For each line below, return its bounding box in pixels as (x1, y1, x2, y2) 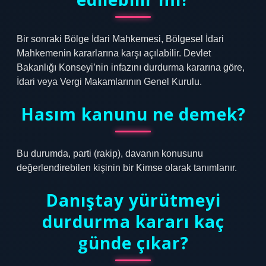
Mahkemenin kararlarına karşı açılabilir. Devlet (17, 48, 211, 58)
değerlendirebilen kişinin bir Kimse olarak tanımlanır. (17, 163, 237, 173)
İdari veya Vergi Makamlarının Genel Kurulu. (17, 77, 202, 87)
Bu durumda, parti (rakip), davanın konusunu (17, 148, 203, 159)
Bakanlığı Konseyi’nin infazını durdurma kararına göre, (17, 62, 245, 72)
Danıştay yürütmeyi (45, 189, 221, 211)
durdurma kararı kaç (42, 210, 224, 233)
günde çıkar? (77, 232, 189, 254)
